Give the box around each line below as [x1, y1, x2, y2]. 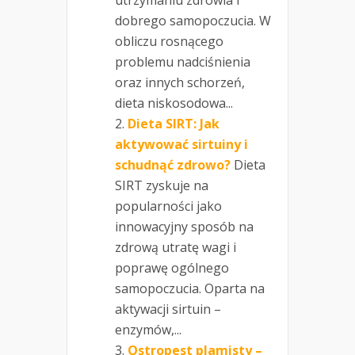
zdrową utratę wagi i [115, 239, 236, 257]
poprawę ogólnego [115, 259, 229, 277]
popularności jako [115, 197, 222, 216]
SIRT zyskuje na [115, 177, 208, 195]
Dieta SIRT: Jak [128, 115, 219, 133]
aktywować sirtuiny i [115, 136, 248, 154]
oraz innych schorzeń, [115, 74, 245, 92]
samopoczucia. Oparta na [115, 280, 265, 298]
